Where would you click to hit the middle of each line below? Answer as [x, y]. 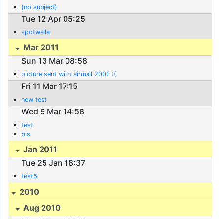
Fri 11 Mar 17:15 [50, 86]
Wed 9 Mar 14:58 [53, 111]
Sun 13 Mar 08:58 [55, 61]
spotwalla [36, 32]
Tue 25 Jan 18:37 [54, 163]
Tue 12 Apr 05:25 [54, 19]
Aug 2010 [41, 208]
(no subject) [40, 7]
